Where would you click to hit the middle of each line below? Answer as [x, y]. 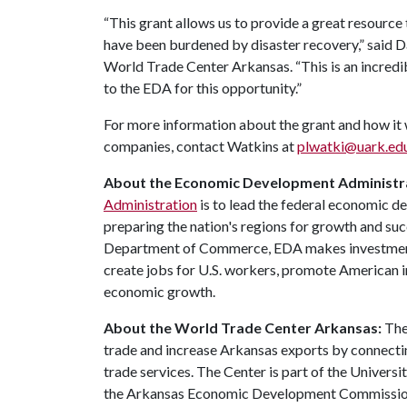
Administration [150, 204]
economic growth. [159, 291]
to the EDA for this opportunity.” [203, 88]
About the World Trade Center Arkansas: [243, 328]
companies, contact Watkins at [200, 146]
